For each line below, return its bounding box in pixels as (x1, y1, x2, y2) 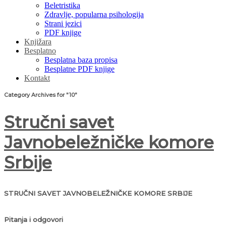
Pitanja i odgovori (4, 215, 63, 223)
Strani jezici (44, 19, 82, 28)
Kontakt (24, 73, 50, 82)
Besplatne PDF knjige (44, 64, 115, 73)
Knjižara (24, 37, 51, 46)
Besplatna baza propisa (44, 55, 118, 64)
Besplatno (24, 46, 56, 55)
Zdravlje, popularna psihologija (44, 10, 144, 19)
